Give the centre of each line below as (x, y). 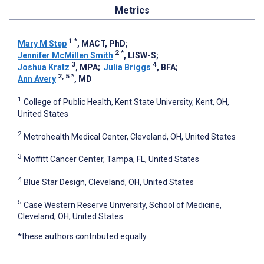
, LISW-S (140, 56)
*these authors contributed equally (82, 237)
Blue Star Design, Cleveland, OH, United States (109, 182)
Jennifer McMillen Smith (65, 56)
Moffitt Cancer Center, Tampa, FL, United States (111, 159)
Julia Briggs (127, 67)
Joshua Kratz (44, 67)
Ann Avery (37, 79)
